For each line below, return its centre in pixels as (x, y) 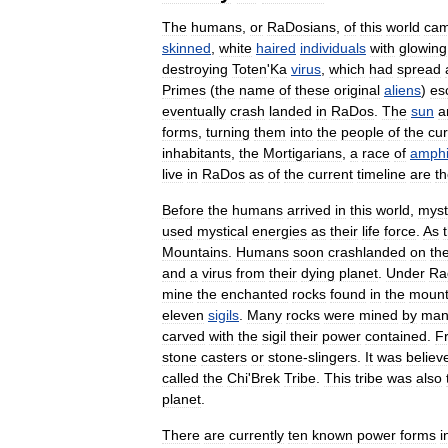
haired (276, 47)
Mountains (195, 251)
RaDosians (301, 26)
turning (228, 131)
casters (224, 356)
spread (419, 68)
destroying (195, 68)
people (362, 131)
